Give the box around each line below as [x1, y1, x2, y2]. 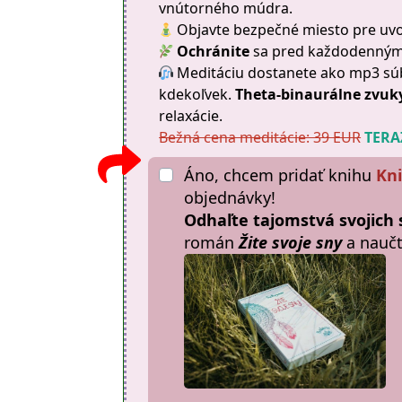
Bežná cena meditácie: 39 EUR [159, 127, 362, 147]
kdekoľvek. [159, 84, 236, 104]
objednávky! [184, 187, 276, 208]
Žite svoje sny [239, 232, 343, 253]
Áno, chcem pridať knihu [184, 164, 377, 186]
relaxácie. [159, 106, 223, 126]
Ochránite [177, 41, 254, 61]
